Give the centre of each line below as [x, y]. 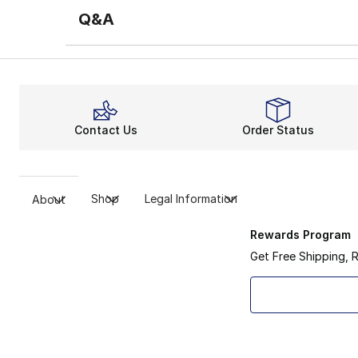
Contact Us [105, 130]
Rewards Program [300, 235]
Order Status [278, 130]
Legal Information [191, 199]
